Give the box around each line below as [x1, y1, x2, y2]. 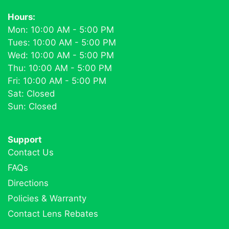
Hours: [8, 11, 35, 22]
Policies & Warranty [8, 193, 86, 203]
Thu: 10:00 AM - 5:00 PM [8, 62, 112, 73]
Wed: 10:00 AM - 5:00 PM [8, 50, 114, 60]
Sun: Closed [8, 101, 57, 111]
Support [8, 134, 42, 145]
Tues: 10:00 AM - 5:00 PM [8, 37, 116, 48]
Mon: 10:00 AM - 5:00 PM [8, 24, 114, 35]
